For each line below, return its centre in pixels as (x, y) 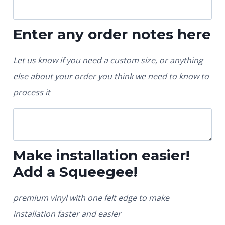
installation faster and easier (67, 214)
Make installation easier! (101, 155)
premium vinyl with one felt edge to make (91, 198)
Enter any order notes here (112, 34)
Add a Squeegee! (75, 172)
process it (32, 93)
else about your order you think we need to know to (111, 77)
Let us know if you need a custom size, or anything (108, 61)
